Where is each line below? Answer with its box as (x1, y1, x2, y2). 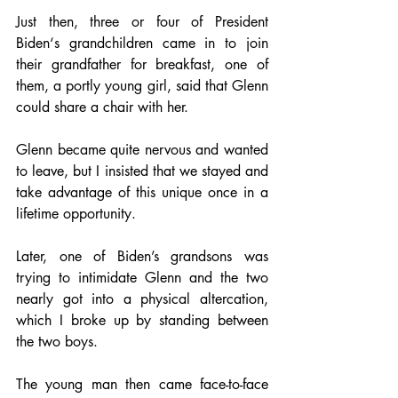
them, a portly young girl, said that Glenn (16, 76, 268, 95)
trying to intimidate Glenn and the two (16, 268, 268, 287)
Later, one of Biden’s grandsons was (16, 247, 268, 266)
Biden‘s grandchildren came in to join (16, 34, 268, 52)
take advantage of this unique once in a (16, 183, 268, 202)
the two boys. (16, 332, 98, 351)
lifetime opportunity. (16, 204, 136, 223)
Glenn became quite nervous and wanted (16, 140, 268, 159)
